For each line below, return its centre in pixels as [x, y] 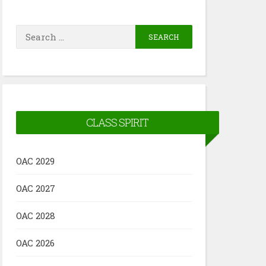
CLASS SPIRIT [117, 122]
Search [151, 33]
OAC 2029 [35, 161]
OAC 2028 [35, 215]
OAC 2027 [35, 188]
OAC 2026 [35, 243]
